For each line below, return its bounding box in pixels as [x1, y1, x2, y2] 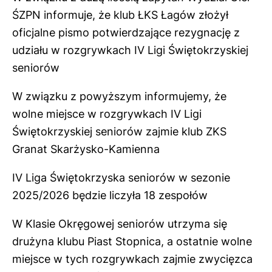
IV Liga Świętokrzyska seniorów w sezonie [12, 171, 230, 184]
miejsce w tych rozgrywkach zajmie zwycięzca [12, 252, 253, 265]
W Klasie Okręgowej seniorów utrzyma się [12, 217, 227, 230]
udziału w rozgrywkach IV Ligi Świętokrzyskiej [12, 43, 248, 56]
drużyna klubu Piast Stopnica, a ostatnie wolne [12, 234, 252, 248]
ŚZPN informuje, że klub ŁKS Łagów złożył [12, 8, 228, 21]
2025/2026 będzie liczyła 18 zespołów [12, 188, 208, 202]
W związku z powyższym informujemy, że [12, 89, 226, 103]
